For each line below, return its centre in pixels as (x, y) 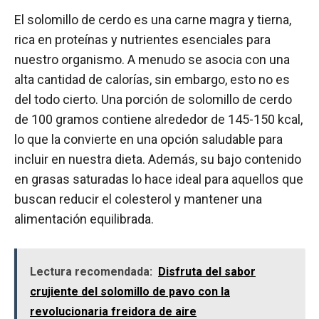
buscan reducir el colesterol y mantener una (138, 199)
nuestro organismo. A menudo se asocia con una (152, 59)
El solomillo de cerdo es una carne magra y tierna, (153, 19)
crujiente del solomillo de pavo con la (130, 291)
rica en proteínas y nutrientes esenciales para (142, 39)
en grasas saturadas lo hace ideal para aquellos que (159, 179)
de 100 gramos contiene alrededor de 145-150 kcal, (158, 119)
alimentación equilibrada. (84, 219)
